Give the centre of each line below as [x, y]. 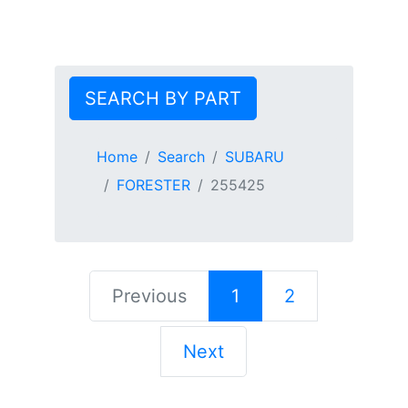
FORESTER [153, 184]
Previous [150, 296]
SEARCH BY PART [163, 98]
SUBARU [254, 156]
